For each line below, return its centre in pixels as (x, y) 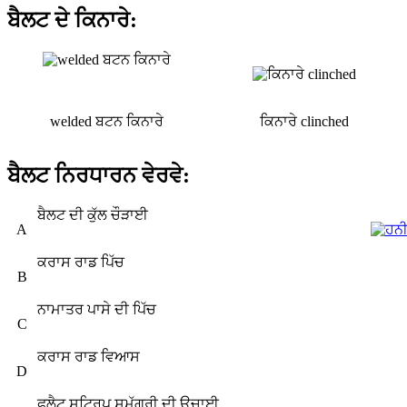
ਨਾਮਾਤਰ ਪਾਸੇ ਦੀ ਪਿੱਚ (97, 310)
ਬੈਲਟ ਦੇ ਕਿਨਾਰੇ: (72, 20)
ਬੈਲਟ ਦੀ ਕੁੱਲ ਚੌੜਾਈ (93, 215)
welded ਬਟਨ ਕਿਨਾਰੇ (106, 122)
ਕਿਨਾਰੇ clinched (304, 122)
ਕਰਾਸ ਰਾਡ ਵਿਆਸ (89, 357)
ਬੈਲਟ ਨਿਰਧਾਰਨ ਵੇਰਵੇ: (99, 176)
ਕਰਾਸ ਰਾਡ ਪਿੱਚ (81, 263)
